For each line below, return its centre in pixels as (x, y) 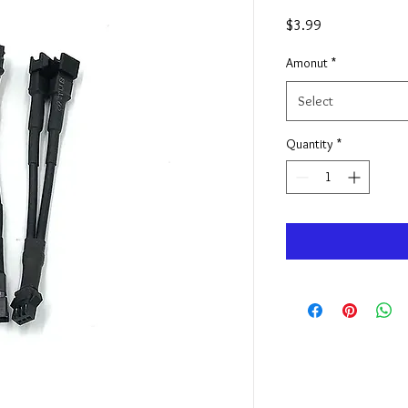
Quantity (310, 144)
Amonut (307, 63)
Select (316, 102)
